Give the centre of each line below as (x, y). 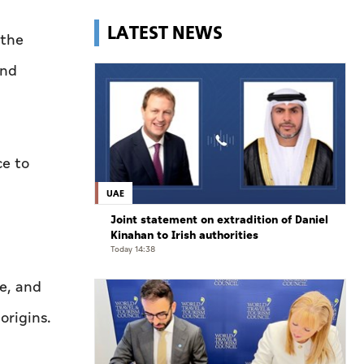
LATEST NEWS (165, 33)
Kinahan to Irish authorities (184, 235)
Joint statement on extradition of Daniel (219, 219)
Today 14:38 (133, 249)
